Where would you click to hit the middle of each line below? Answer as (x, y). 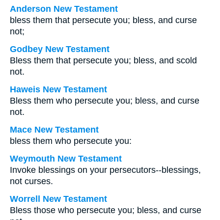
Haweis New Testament (58, 89)
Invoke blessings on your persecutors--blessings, (105, 170)
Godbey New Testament (60, 49)
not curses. (31, 181)
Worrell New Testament (58, 199)
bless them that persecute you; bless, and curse (103, 20)
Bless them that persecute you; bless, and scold (103, 60)
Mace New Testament (54, 130)
